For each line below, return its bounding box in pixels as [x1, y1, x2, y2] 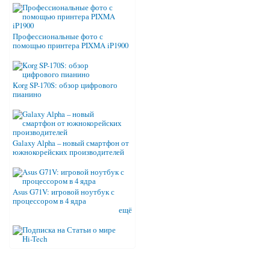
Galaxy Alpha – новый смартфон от [13, 137, 129, 148]
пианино [13, 89, 42, 99]
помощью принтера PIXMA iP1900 [13, 40, 128, 51]
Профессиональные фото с [13, 31, 103, 42]
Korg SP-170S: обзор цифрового [13, 80, 118, 90]
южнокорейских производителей [13, 146, 124, 157]
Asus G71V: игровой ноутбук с [13, 186, 115, 197]
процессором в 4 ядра [13, 195, 86, 206]
